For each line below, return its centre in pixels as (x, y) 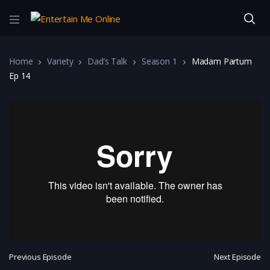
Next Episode (237, 257)
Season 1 (159, 61)
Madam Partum (221, 61)
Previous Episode (40, 257)
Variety (60, 61)
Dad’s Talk (107, 61)
